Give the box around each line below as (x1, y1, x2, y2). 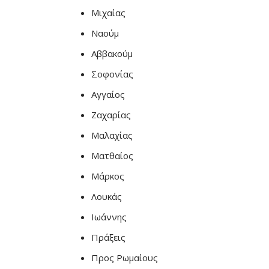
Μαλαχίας (91, 129, 133, 141)
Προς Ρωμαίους (91, 252, 158, 264)
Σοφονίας (91, 68, 133, 80)
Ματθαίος (91, 150, 133, 162)
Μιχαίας (91, 7, 125, 19)
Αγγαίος (91, 88, 125, 100)
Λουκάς (91, 190, 122, 202)
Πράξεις (91, 231, 125, 243)
